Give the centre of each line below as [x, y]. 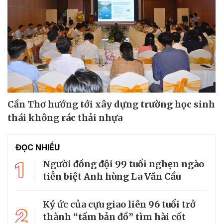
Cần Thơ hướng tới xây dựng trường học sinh [111, 105]
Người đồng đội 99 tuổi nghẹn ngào [123, 164]
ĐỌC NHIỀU [38, 148]
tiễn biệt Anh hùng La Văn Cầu [112, 177]
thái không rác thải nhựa [65, 118]
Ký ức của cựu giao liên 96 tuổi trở [119, 205]
